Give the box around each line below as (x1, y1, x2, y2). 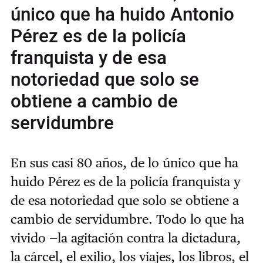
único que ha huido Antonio (10, 1, 234, 29)
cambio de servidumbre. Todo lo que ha (10, 211, 244, 227)
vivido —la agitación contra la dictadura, (10, 230, 241, 245)
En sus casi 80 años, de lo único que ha (10, 154, 238, 170)
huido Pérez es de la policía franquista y (10, 173, 241, 189)
